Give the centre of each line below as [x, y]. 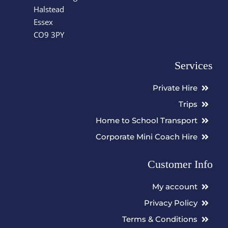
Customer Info [180, 164]
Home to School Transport [147, 121]
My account [175, 187]
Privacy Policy [171, 203]
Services [194, 65]
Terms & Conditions [160, 219]
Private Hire [175, 88]
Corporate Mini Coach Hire [147, 137]
